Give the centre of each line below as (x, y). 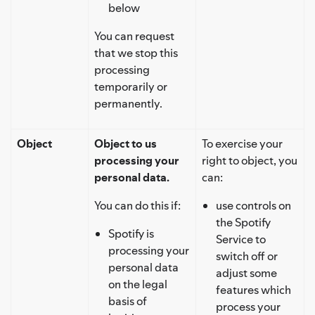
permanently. (128, 103)
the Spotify (243, 222)
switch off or (247, 256)
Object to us (126, 143)
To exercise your (242, 143)
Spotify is (131, 233)
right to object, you (250, 160)
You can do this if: (137, 205)
